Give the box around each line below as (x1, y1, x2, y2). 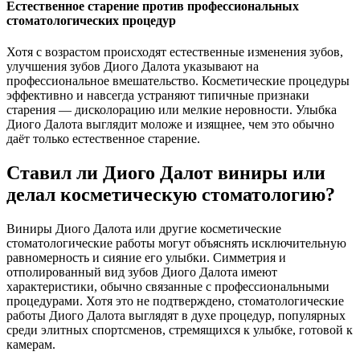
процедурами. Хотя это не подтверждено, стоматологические (6, 293, 344, 308)
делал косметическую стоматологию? (6, 184, 335, 205)
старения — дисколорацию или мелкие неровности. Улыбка (6, 103, 337, 117)
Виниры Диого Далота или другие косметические (6, 221, 281, 235)
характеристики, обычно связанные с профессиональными (6, 279, 329, 293)
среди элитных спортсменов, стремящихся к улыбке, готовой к (6, 322, 353, 337)
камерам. (6, 337, 55, 351)
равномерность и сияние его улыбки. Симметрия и (6, 250, 286, 264)
